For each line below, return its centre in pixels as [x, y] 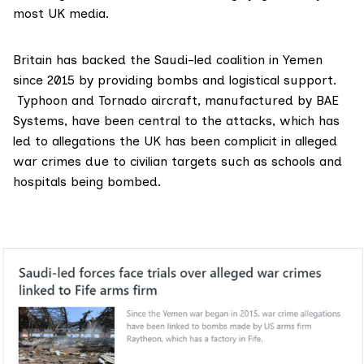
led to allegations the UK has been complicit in [154, 141]
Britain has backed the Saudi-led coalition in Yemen [168, 60]
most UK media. [61, 14]
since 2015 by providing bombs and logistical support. [175, 80]
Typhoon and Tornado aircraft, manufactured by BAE [176, 101]
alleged [316, 141]
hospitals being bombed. [87, 182]
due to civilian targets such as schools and [212, 162]
